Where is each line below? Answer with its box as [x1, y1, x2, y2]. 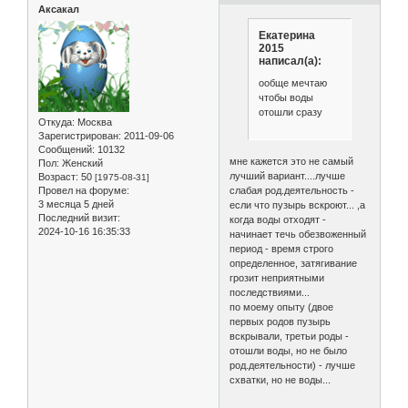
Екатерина [258, 29, 315, 43]
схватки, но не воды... [229, 374, 331, 386]
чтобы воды [258, 91, 313, 103]
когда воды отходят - [229, 214, 327, 226]
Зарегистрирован [38, 129, 118, 141]
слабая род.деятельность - [229, 185, 355, 197]
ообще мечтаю [258, 76, 327, 88]
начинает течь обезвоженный [229, 229, 367, 240]
